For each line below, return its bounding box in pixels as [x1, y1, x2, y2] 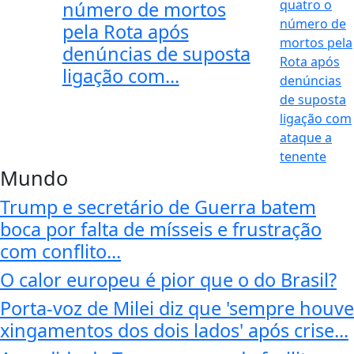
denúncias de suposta [62, 41, 250, 67]
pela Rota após [62, 19, 189, 45]
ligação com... [62, 63, 179, 89]
